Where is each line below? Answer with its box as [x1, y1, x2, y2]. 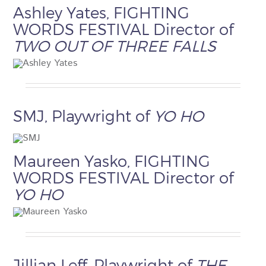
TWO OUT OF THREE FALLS [13, 36, 217, 55]
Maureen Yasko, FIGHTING [13, 151, 211, 170]
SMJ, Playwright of [13, 106, 154, 125]
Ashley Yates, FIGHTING [13, 3, 190, 22]
